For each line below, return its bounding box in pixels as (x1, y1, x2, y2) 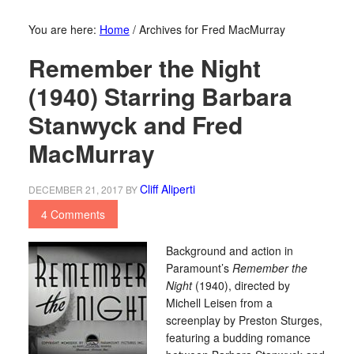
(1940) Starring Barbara (28, 79, 292, 113)
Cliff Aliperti (139, 181, 195, 197)
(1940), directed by (191, 277, 290, 293)
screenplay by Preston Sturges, (165, 312, 322, 328)
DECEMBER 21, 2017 (28, 183, 123, 196)
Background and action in (165, 243, 293, 258)
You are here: (28, 21, 100, 37)
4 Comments (40, 206, 105, 222)
